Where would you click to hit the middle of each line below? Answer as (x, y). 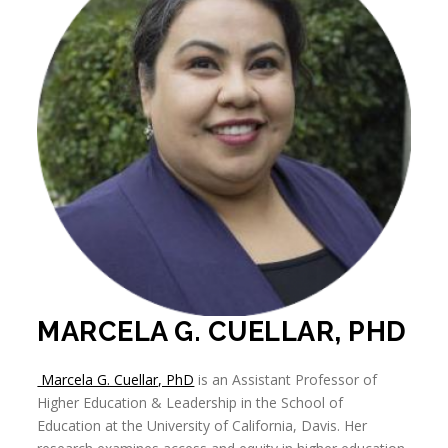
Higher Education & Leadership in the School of (190, 403)
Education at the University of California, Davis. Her (202, 426)
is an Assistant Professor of (286, 380)
